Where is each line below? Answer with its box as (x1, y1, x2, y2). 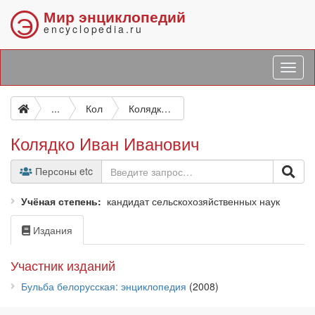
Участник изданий (11, 256, 115, 274)
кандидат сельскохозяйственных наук (107, 194, 280, 208)
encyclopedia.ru (44, 22, 143, 36)
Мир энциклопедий (44, 6, 186, 27)
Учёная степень (21, 194, 98, 208)
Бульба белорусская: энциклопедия (21, 279, 186, 293)
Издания (30, 223, 72, 237)
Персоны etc (32, 164, 93, 178)
